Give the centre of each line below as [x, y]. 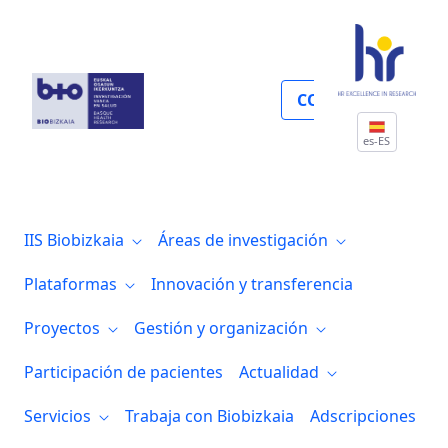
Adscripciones [363, 415]
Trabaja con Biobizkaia [209, 415]
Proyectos [64, 327]
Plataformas [72, 283]
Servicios [59, 415]
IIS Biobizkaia [76, 239]
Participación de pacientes [123, 371]
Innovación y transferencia [252, 283]
